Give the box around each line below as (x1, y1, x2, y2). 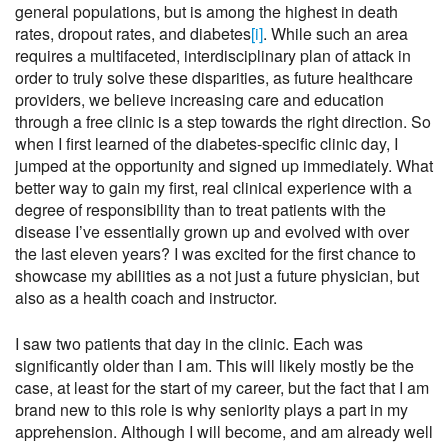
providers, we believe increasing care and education (15, 87, 384, 111)
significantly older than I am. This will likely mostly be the (15, 353, 414, 377)
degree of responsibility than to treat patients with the (15, 197, 386, 221)
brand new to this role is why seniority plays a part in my (15, 397, 408, 421)
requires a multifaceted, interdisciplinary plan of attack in (15, 43, 411, 67)
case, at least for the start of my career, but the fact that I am (15, 375, 429, 399)
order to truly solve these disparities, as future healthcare (15, 65, 413, 89)
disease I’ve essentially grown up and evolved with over (15, 219, 409, 243)
